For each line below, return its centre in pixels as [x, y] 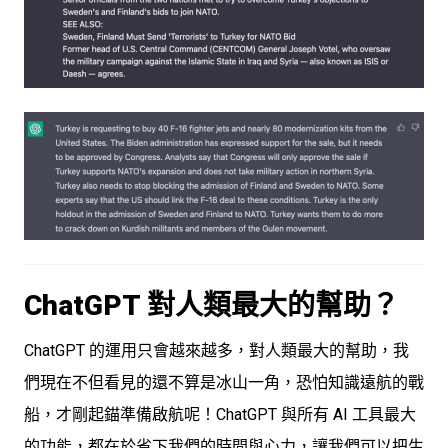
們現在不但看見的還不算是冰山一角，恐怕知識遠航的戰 [224, 383]
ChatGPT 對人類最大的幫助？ [211, 306]
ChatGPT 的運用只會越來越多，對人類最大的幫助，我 [216, 351]
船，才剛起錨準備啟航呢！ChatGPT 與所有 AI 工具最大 [220, 415]
